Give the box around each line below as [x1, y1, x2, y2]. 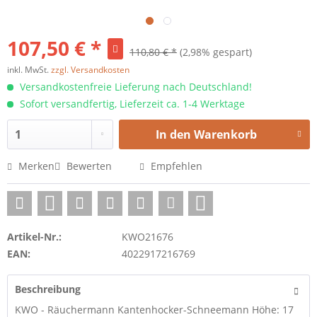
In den [155, 127, 191, 142]
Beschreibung [15, 282, 81, 296]
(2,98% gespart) [180, 45, 252, 59]
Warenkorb [193, 127, 257, 142]
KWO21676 [121, 230, 173, 243]
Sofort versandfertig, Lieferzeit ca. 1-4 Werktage [17, 97, 245, 110]
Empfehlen [148, 159, 202, 173]
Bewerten [64, 159, 112, 173]
